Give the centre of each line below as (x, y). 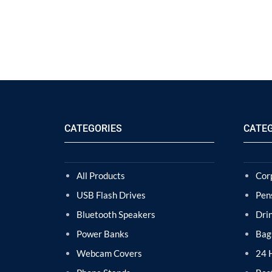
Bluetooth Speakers (116, 214)
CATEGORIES (93, 128)
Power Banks (103, 234)
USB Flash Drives (111, 195)
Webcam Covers (109, 253)
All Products (101, 175)
